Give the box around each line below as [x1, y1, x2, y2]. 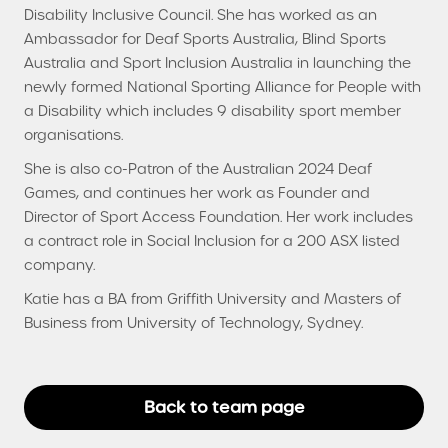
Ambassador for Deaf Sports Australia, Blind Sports [24, 29, 386, 48]
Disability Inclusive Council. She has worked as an [24, 5, 377, 24]
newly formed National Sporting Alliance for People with [24, 77, 421, 96]
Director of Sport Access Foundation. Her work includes [24, 207, 413, 226]
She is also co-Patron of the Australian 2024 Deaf [24, 159, 372, 178]
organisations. [24, 125, 123, 144]
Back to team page [143, 396, 305, 418]
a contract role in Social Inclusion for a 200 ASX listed [24, 231, 400, 250]
